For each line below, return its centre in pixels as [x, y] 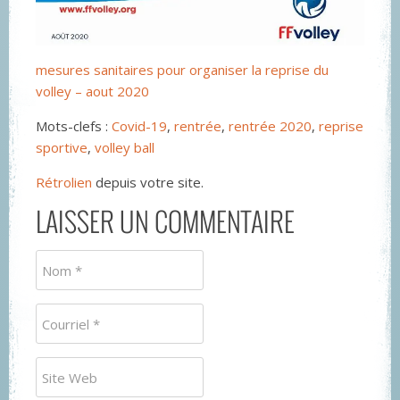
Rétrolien [64, 183]
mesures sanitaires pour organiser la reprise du [182, 70]
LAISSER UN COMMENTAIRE [165, 221]
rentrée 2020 [270, 126]
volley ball [125, 148]
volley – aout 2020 [92, 92]
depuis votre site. [148, 183]
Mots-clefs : [74, 126]
